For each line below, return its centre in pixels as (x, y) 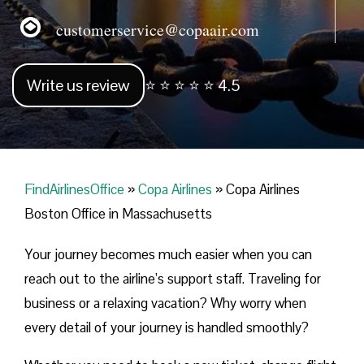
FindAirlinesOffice (74, 190)
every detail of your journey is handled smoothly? (167, 328)
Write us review (78, 86)
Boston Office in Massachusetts (118, 214)
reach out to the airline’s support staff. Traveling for (173, 279)
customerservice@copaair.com (150, 29)
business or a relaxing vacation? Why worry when (165, 303)
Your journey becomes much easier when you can (168, 255)
